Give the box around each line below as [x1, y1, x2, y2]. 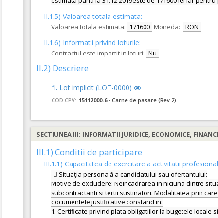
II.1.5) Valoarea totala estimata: [44, 12, 142, 21]
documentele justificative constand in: [51, 198, 163, 206]
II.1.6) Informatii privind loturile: [44, 38, 141, 47]
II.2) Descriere [36, 62, 89, 73]
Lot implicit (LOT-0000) [59, 83, 134, 92]
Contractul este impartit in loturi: [51, 49, 145, 57]
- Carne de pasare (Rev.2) [107, 96, 176, 104]
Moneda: [154, 22, 182, 31]
